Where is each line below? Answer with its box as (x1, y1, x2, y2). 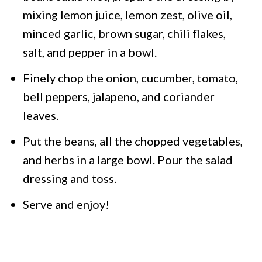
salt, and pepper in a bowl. (23, 45, 157, 60)
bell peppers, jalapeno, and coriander (23, 89, 215, 104)
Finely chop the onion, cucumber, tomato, (23, 71, 239, 85)
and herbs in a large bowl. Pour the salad (23, 153, 233, 167)
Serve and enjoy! (23, 197, 112, 212)
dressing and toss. (23, 171, 117, 186)
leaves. (23, 108, 59, 123)
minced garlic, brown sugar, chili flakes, (23, 26, 226, 41)
